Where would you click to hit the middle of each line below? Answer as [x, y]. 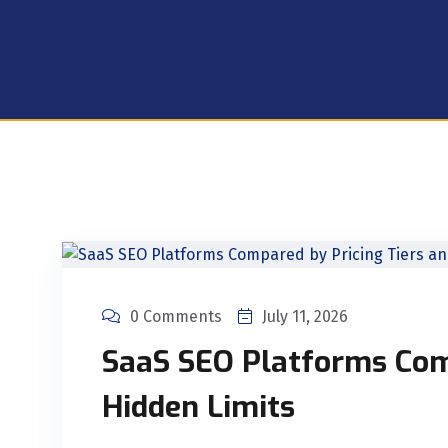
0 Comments [176, 317]
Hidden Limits [198, 407]
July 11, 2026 [305, 317]
